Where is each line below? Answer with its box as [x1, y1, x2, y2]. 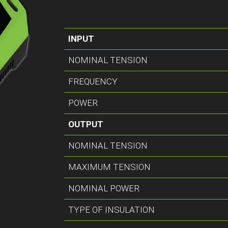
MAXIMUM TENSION [68, 161, 151, 172]
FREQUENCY [68, 76, 118, 87]
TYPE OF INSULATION [68, 204, 155, 215]
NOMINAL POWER [68, 183, 140, 193]
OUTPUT [68, 119, 104, 129]
